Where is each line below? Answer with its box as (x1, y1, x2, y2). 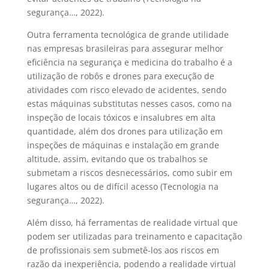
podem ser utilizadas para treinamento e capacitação (26, 231, 242, 242)
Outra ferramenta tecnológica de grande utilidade (26, 29, 229, 40)
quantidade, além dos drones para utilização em (26, 125, 223, 137)
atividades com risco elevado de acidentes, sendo (26, 84, 226, 95)
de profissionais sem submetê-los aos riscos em (26, 244, 219, 256)
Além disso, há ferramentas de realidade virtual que (26, 217, 238, 228)
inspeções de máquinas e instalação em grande (26, 139, 219, 151)
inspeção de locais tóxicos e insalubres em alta (26, 112, 216, 123)
